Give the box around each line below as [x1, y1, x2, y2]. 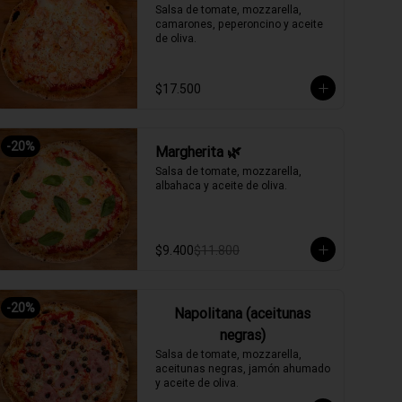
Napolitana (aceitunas [174, 304, 310, 322]
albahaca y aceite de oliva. [155, 179, 287, 192]
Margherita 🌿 [155, 143, 241, 161]
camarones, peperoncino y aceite [155, 17, 323, 31]
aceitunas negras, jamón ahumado [155, 362, 330, 375]
